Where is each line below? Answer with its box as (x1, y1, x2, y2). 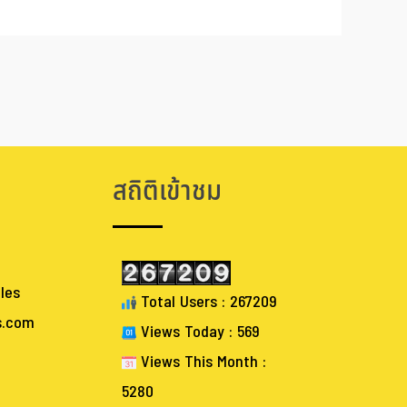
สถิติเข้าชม (113, 171, 222, 213)
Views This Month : (136, 350, 266, 375)
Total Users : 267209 (136, 290, 277, 315)
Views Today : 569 (136, 320, 260, 345)
